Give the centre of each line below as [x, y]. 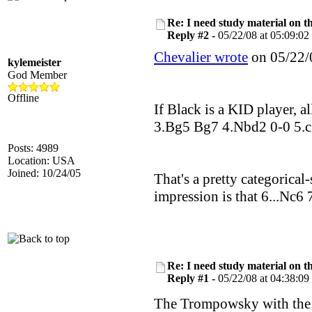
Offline [23, 98]
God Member [37, 75]
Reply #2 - [193, 35]
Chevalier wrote [201, 57]
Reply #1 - [193, 278]
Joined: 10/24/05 [44, 173]
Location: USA [41, 161]
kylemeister [34, 62]
